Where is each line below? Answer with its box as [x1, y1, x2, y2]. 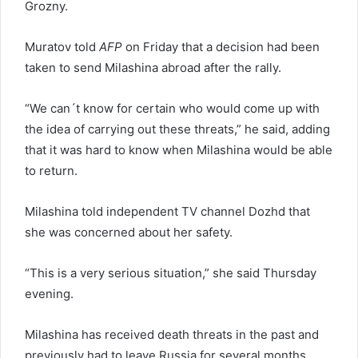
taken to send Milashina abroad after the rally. [25, 59, 281, 75]
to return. [25, 162, 78, 178]
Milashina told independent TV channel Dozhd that [25, 203, 310, 219]
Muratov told [25, 38, 99, 54]
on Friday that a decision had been [122, 38, 320, 54]
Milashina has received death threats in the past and [25, 326, 319, 342]
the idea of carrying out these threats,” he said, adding [25, 121, 330, 137]
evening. [25, 285, 74, 301]
